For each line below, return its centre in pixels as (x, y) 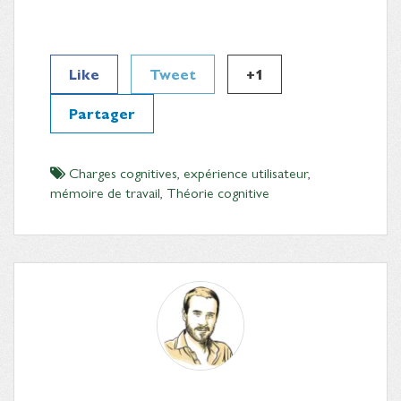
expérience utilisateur (246, 172)
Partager (102, 113)
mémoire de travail (105, 192)
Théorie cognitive (218, 192)
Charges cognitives (123, 172)
